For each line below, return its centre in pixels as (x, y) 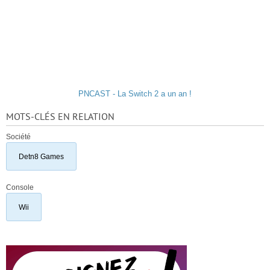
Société (18, 137)
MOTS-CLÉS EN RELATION (60, 117)
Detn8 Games (41, 156)
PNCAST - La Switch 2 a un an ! (135, 94)
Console (20, 187)
